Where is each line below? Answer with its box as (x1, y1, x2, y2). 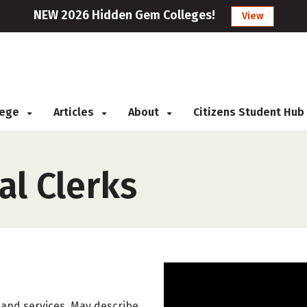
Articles (53, 106, 97, 119)
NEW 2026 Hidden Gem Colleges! (33, 8, 215, 23)
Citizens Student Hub (193, 106, 304, 119)
